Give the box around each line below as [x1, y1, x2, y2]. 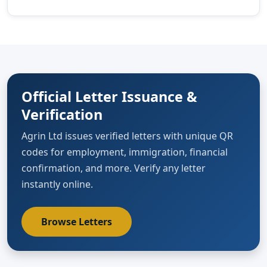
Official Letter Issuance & [21, 87, 197, 107]
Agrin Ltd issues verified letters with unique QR [21, 129, 233, 143]
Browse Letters [41, 215, 112, 229]
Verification [21, 105, 103, 125]
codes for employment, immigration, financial [21, 145, 228, 159]
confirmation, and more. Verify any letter [21, 162, 206, 175]
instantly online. [21, 178, 93, 191]
